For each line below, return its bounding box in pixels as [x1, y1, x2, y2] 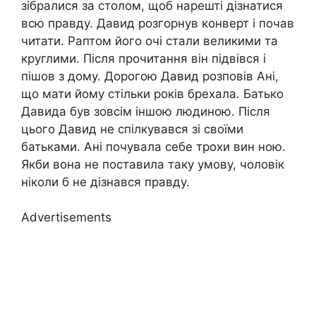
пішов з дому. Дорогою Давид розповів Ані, [21, 68, 279, 83]
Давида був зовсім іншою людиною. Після [21, 104, 270, 119]
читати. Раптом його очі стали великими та [21, 33, 278, 48]
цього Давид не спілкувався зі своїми [21, 121, 243, 136]
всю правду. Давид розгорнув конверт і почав [21, 16, 294, 30]
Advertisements [21, 210, 111, 225]
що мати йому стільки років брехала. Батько [21, 86, 284, 101]
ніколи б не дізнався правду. [21, 174, 190, 189]
